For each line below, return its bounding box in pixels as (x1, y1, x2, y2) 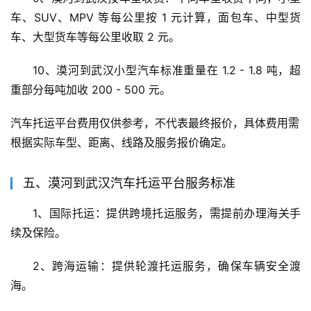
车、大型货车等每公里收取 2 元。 (10, 30, 180, 44)
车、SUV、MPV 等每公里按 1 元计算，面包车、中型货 (10, 10, 301, 25)
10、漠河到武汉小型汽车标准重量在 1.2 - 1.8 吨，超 (33, 63, 301, 78)
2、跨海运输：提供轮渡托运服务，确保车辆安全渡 (33, 259, 301, 274)
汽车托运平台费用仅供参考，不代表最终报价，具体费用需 (10, 116, 299, 131)
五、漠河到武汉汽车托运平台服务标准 (23, 176, 235, 191)
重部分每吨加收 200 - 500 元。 (10, 83, 171, 97)
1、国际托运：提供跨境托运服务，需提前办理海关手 (33, 206, 301, 221)
